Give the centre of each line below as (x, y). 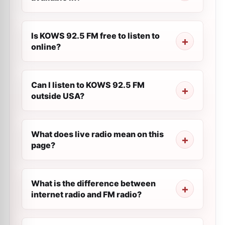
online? (46, 47)
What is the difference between (93, 183)
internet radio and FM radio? (86, 194)
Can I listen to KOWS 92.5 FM (88, 85)
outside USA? (58, 96)
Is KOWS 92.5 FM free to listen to (95, 36)
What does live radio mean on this (97, 134)
